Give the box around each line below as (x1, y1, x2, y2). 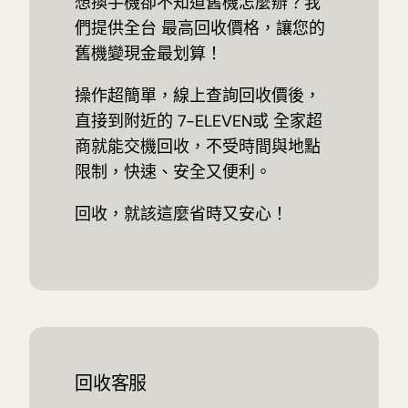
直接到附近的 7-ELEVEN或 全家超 (74, 110, 322, 133)
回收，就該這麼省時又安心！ (74, 203, 288, 226)
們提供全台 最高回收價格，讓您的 (74, 17, 325, 40)
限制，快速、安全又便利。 (74, 161, 271, 184)
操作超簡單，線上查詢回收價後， (74, 85, 321, 107)
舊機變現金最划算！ (74, 43, 222, 66)
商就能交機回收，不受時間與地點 (74, 136, 321, 158)
